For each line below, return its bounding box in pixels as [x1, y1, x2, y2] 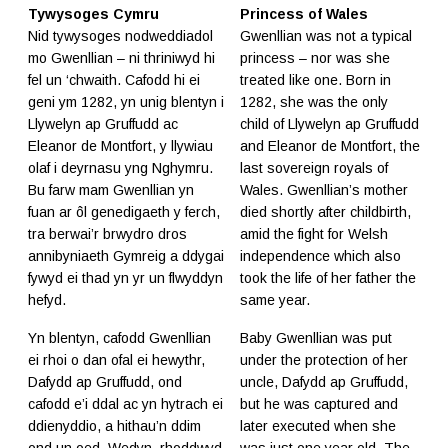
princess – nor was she [240, 50, 390, 67]
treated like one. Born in [240, 72, 391, 89]
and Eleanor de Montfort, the [240, 138, 420, 155]
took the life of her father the [240, 270, 416, 287]
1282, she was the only [240, 94, 388, 111]
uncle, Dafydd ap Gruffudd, [240, 374, 408, 391]
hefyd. [28, 292, 66, 309]
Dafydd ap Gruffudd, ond [28, 374, 182, 391]
